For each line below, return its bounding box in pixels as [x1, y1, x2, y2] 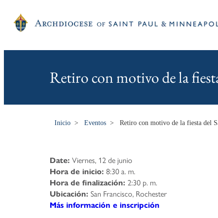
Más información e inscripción [50, 200, 160, 210]
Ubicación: [50, 189, 91, 199]
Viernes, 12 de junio [72, 154, 132, 165]
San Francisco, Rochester [91, 188, 167, 199]
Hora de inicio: [50, 167, 106, 176]
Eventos [84, 119, 106, 127]
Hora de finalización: [50, 178, 127, 187]
